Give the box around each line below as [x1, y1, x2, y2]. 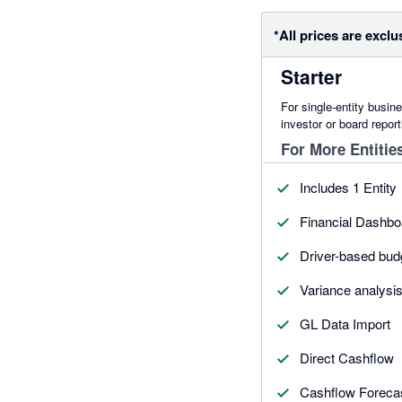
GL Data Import [300, 313, 390, 333]
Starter [281, 62, 342, 90]
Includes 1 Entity [300, 177, 397, 197]
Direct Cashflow [300, 347, 394, 367]
